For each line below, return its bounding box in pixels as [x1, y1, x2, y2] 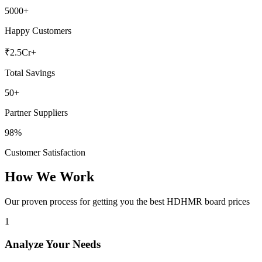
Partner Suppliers [5, 107, 68, 118]
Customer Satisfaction [5, 147, 85, 157]
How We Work [5, 169, 94, 185]
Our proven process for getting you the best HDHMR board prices [5, 196, 250, 207]
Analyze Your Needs [5, 238, 101, 251]
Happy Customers [5, 25, 71, 36]
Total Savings [5, 67, 55, 78]
